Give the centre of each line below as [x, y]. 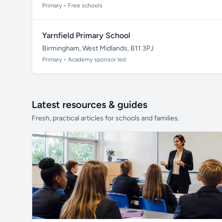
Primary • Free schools [72, 5]
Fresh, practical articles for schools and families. [106, 118]
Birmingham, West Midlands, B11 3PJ [98, 48]
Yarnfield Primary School [86, 35]
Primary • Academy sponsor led [84, 59]
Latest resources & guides [89, 105]
